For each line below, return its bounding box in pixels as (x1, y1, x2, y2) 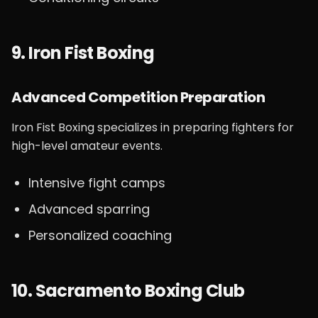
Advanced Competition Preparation (11, 87, 265, 107)
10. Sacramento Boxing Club (11, 279, 245, 302)
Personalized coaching (28, 226, 172, 244)
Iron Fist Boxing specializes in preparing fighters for (11, 119, 294, 136)
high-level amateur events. (11, 138, 163, 154)
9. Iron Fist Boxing (11, 41, 155, 65)
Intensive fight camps (28, 174, 165, 192)
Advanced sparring (28, 200, 150, 218)
